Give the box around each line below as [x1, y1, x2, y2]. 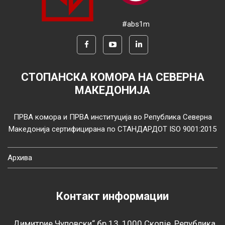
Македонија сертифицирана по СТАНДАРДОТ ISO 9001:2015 [9, 125, 216, 134]
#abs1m [122, 19, 150, 29]
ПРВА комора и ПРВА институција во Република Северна [13, 113, 212, 122]
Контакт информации [56, 190, 169, 203]
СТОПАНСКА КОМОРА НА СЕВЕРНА [21, 71, 204, 84]
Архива [8, 153, 32, 163]
